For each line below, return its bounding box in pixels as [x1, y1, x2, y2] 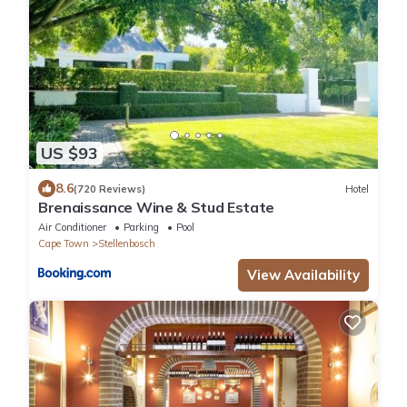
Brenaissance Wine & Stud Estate [38, 198, 275, 217]
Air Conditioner [38, 221, 106, 234]
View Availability [247, 266, 360, 284]
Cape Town [38, 237, 89, 251]
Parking [124, 221, 159, 234]
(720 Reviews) [74, 182, 145, 195]
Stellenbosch [98, 237, 155, 251]
